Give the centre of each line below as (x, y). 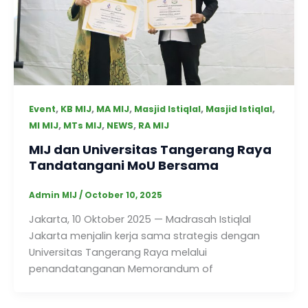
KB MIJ (76, 109)
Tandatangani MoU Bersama (123, 165)
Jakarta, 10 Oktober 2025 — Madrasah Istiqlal (140, 219)
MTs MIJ (82, 126)
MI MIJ (43, 126)
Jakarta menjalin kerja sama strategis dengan (144, 235)
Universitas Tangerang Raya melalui (118, 252)
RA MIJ (153, 126)
